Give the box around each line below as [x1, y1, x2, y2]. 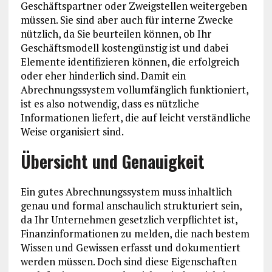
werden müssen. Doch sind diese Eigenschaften [20, 254, 237, 268]
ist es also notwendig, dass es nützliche [20, 96, 199, 110]
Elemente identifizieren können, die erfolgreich [20, 54, 239, 69]
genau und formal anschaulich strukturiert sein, [20, 198, 242, 212]
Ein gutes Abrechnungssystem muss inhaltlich [20, 184, 232, 199]
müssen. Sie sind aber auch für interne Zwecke [20, 12, 233, 27]
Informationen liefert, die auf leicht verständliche [20, 110, 251, 124]
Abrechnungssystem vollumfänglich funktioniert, [20, 82, 248, 97]
